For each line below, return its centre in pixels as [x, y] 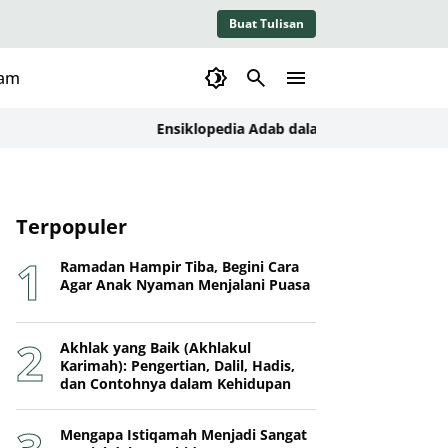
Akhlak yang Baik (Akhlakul [155, 347]
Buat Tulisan [266, 23]
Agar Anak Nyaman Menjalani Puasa [185, 284]
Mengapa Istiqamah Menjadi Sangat [183, 434]
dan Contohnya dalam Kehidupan [175, 383]
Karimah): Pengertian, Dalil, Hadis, [177, 365]
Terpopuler [71, 226]
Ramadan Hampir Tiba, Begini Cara [179, 266]
